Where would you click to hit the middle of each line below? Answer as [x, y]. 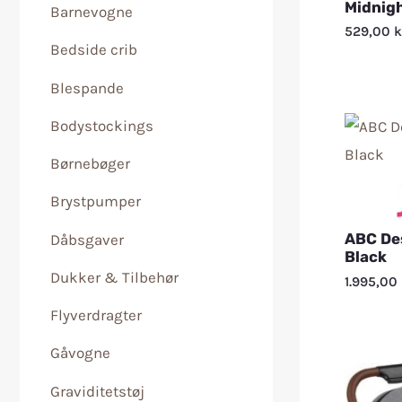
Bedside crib [94, 50]
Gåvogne [80, 353]
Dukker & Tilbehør [114, 277]
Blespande [87, 87]
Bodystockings [102, 125]
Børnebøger [90, 163]
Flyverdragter [96, 315]
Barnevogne [92, 12]
